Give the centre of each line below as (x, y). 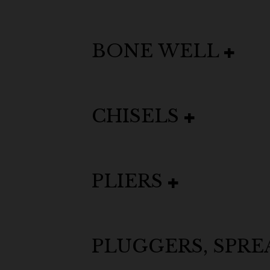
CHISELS (138, 116)
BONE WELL (158, 51)
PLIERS (130, 181)
